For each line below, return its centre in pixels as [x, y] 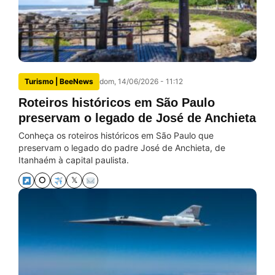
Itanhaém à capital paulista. [74, 160]
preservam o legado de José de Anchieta [137, 118]
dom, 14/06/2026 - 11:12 [141, 81]
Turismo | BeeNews [59, 81]
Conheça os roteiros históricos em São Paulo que [116, 135]
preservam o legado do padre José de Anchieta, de [122, 148]
